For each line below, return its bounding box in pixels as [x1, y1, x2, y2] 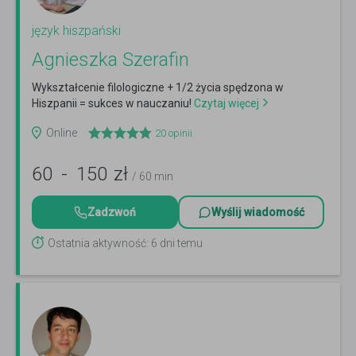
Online [46, 126, 77, 140]
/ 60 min [132, 170, 173, 184]
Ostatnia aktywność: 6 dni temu [48, 237, 203, 250]
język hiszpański [32, 23, 121, 39]
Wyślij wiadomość [211, 206, 304, 219]
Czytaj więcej [192, 97, 259, 110]
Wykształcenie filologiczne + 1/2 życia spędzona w [32, 81, 284, 95]
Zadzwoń [87, 206, 136, 219]
